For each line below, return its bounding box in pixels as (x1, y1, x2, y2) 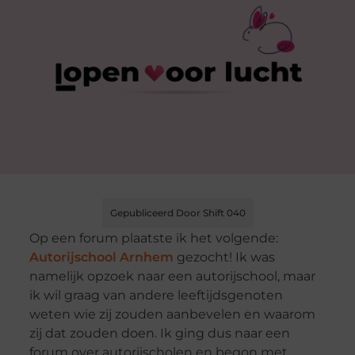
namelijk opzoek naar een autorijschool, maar (29, 269, 315, 284)
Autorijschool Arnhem (29, 250, 174, 265)
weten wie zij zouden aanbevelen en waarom (29, 307, 315, 323)
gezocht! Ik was (173, 250, 275, 265)
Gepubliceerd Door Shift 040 (109, 207, 246, 219)
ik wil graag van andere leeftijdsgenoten (29, 288, 283, 303)
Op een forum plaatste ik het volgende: (29, 231, 278, 246)
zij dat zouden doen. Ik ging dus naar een (29, 326, 290, 342)
